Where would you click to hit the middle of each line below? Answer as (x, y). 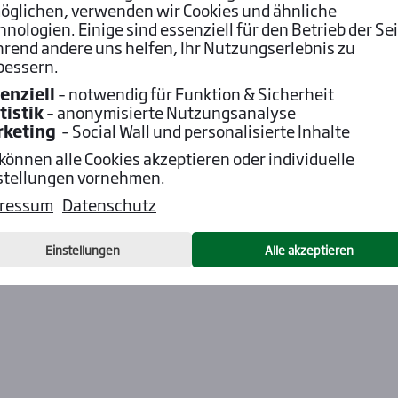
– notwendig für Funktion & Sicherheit (195, 93)
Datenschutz (109, 204)
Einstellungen (82, 249)
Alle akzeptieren (309, 249)
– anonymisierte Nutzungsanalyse (170, 111)
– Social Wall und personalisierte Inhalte (203, 130)
